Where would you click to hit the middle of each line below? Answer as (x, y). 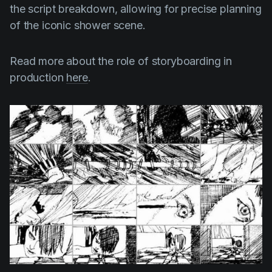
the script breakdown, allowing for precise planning (136, 9)
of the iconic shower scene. (78, 25)
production (38, 78)
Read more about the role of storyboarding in (121, 61)
